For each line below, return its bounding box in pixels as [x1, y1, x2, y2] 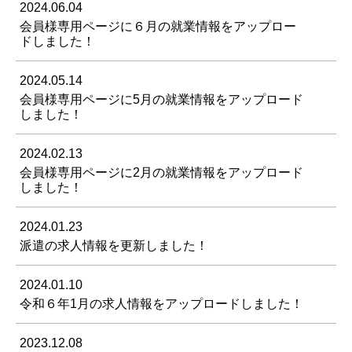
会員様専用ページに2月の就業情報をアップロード [20, 166, 303, 180]
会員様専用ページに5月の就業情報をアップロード [20, 93, 303, 107]
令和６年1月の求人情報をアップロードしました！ [20, 297, 303, 311]
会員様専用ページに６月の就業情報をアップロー [20, 20, 296, 34]
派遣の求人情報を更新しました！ [20, 239, 208, 253]
